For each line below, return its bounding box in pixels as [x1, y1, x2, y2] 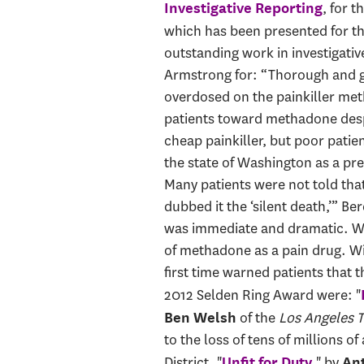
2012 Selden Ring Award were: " [163, 284, 361, 305]
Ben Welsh [163, 308, 236, 326]
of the [236, 307, 279, 327]
